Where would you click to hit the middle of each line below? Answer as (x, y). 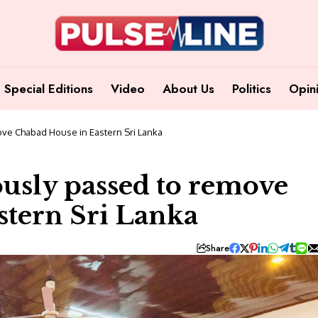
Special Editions (49, 88)
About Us (188, 88)
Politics (252, 88)
